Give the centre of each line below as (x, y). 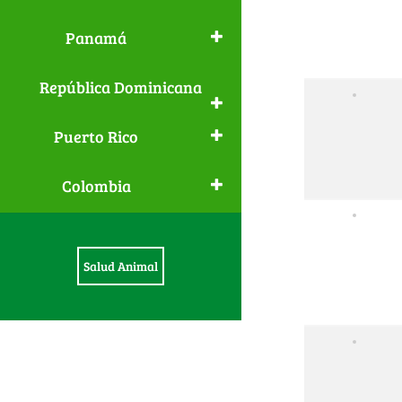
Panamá (96, 38)
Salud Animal (120, 266)
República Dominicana (120, 87)
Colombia (96, 186)
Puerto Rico (96, 136)
